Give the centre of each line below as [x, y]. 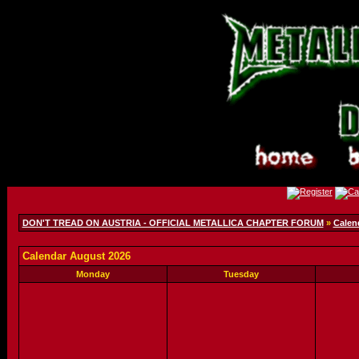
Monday [93, 274]
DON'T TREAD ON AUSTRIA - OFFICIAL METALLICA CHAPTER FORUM [173, 223]
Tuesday [241, 274]
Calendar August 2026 [76, 256]
